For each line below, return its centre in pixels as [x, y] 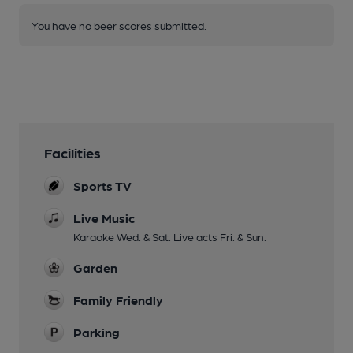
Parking [97, 332]
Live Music [104, 218]
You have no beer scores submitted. [119, 25]
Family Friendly [118, 300]
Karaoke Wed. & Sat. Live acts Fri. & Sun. [170, 236]
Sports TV [102, 186]
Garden [95, 268]
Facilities [72, 152]
